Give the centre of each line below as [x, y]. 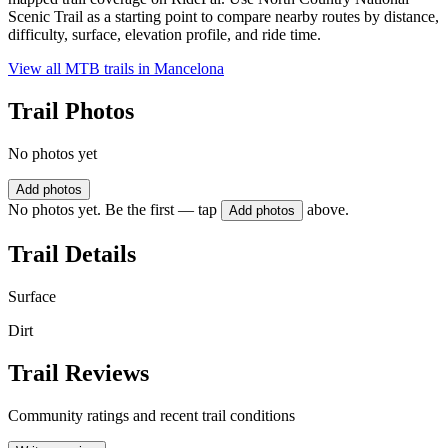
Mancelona [189, 69]
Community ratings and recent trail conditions [151, 415]
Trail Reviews [78, 372]
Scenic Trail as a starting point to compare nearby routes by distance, [223, 17]
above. [328, 210]
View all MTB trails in [81, 69]
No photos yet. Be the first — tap [112, 210]
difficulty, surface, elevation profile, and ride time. [164, 35]
